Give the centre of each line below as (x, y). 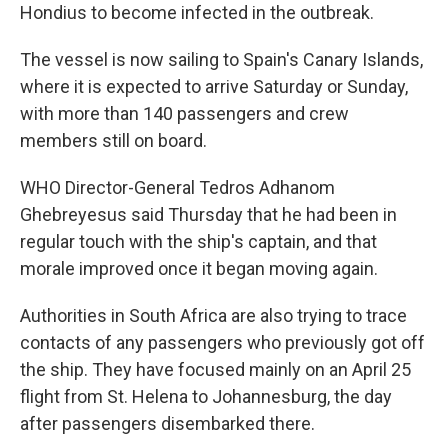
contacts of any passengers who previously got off (222, 342)
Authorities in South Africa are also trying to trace (213, 315)
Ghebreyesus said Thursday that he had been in (208, 214)
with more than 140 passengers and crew (184, 113)
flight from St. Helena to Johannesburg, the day (206, 396)
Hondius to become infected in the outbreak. (197, 12)
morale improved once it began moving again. (199, 268)
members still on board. (113, 140)
